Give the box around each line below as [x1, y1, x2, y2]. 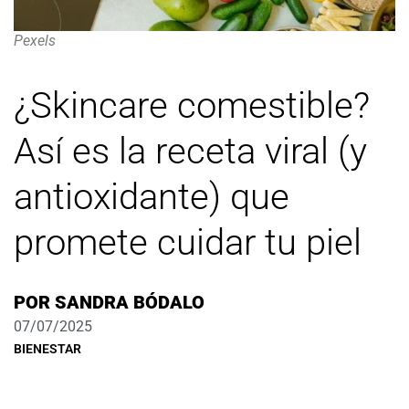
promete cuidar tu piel [14, 220, 362, 264]
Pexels [14, 32, 56, 50]
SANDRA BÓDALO [50, 290, 204, 313]
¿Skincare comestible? [14, 83, 370, 127]
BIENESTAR [14, 341, 81, 356]
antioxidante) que [14, 174, 289, 218]
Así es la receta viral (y [14, 129, 367, 173]
